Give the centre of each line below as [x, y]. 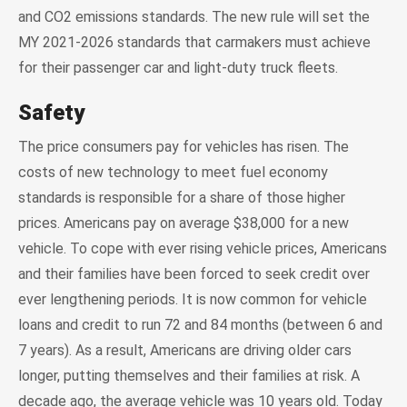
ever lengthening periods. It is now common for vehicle [193, 299]
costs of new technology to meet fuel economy [173, 172]
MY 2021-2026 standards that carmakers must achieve [194, 42]
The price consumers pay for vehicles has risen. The [184, 146]
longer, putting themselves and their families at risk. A [189, 375]
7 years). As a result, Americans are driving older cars [185, 350]
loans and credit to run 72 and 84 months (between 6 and [200, 324]
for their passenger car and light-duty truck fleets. [178, 67]
